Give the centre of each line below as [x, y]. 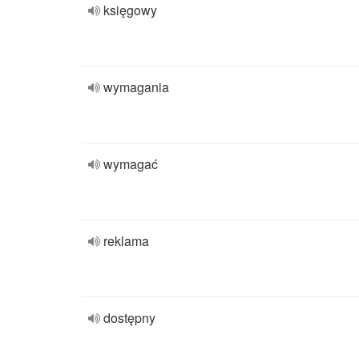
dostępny [129, 318]
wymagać [131, 164]
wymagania [136, 87]
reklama [126, 241]
